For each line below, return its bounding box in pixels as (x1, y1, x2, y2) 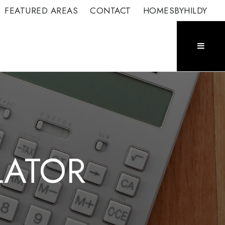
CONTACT (90, 5, 131, 17)
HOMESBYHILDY (143, 5, 207, 17)
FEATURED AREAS (5, 5, 78, 17)
